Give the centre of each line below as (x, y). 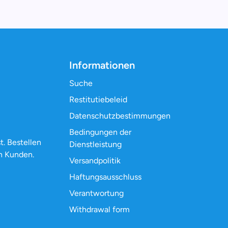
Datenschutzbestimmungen (120, 116)
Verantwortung (96, 193)
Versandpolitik (95, 161)
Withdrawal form (99, 209)
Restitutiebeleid (98, 99)
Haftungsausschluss (105, 177)
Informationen (102, 65)
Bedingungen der (100, 132)
